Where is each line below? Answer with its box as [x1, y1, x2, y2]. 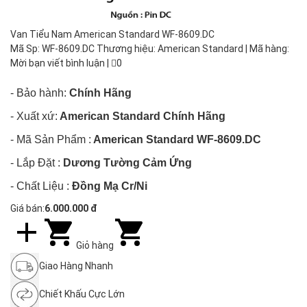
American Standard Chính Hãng [58, 110, 225, 122]
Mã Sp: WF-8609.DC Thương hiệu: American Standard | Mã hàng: [10, 43, 289, 54]
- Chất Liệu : [10, 180, 69, 192]
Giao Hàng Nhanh [39, 260, 113, 271]
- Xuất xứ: [10, 110, 58, 122]
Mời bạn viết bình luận [10, 58, 105, 69]
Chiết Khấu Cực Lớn [39, 288, 125, 299]
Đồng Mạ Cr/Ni [69, 180, 147, 192]
